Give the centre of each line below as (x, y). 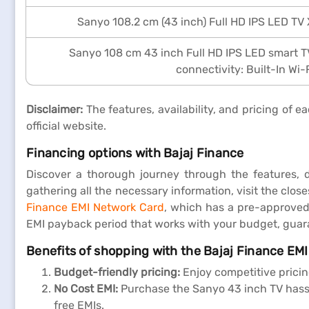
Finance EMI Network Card (95, 207)
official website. (66, 126)
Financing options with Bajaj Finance (135, 153)
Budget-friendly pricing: (117, 272)
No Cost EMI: (86, 289)
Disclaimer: (56, 109)
